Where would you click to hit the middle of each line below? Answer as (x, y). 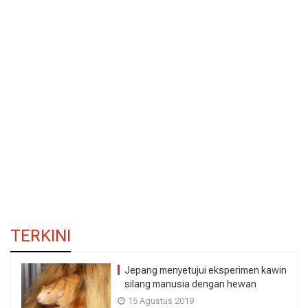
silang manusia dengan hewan (190, 284)
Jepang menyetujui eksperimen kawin (206, 270)
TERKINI (41, 235)
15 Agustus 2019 (161, 300)
